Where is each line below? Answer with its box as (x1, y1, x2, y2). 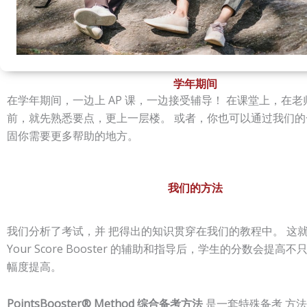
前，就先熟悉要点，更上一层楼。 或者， (7, 110, 207, 125)
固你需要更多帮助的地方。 (7, 127, 138, 143)
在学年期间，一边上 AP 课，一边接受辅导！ (7, 92, 226, 108)
